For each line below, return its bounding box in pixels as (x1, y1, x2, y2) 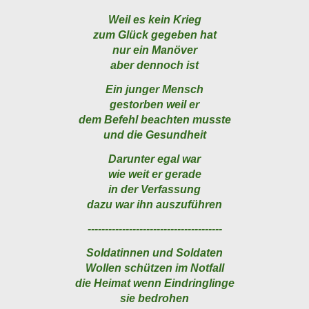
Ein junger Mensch (106, 83, 203, 96)
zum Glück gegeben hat (92, 29, 217, 41)
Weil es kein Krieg (108, 14, 201, 26)
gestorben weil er (110, 99, 199, 111)
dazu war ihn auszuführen (87, 199, 222, 211)
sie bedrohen (120, 292, 189, 305)
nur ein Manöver (112, 44, 197, 57)
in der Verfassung (108, 183, 201, 196)
